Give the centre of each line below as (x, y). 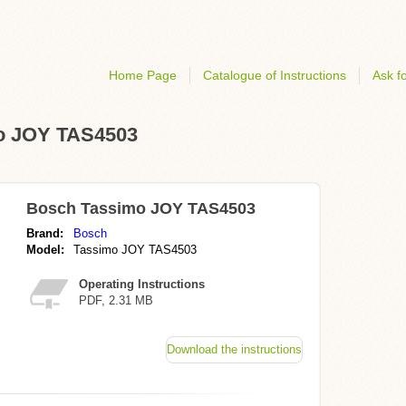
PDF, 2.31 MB (116, 300)
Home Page (143, 75)
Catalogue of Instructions (275, 75)
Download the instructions (234, 349)
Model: (45, 250)
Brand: (45, 233)
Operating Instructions (142, 284)
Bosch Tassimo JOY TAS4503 (141, 208)
